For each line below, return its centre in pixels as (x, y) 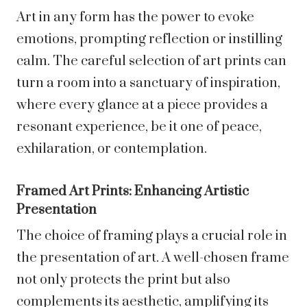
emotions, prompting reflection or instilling (149, 40)
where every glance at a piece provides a (142, 106)
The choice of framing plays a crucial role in (152, 236)
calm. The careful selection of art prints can (151, 62)
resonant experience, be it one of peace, (139, 127)
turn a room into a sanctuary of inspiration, (148, 84)
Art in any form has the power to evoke (135, 18)
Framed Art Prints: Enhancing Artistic (133, 192)
